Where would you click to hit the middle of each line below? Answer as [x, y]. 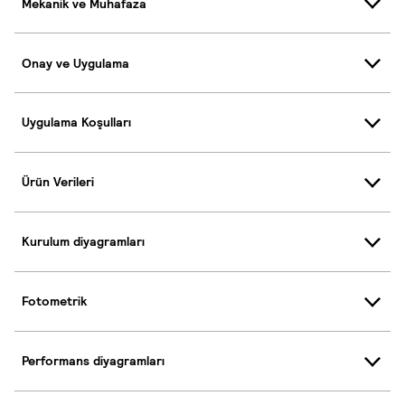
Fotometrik [54, 301]
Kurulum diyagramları [83, 242]
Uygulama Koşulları [76, 122]
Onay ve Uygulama [75, 63]
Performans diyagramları [93, 361]
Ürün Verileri [58, 182]
